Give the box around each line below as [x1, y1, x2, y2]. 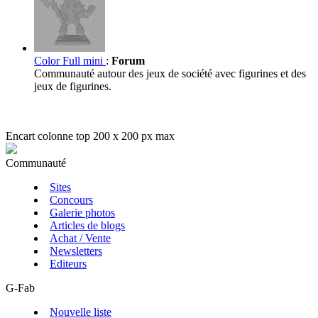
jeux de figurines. [34, 80, 111, 93]
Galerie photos [50, 207, 115, 219]
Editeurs [50, 258, 87, 270]
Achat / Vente [50, 232, 111, 245]
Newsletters [50, 245, 102, 258]
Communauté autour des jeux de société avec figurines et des [34, 67, 306, 80]
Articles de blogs [50, 219, 125, 232]
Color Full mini [34, 55, 106, 67]
